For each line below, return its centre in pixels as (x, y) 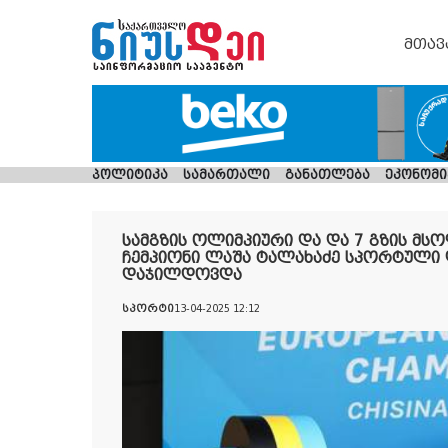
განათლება (328, 175)
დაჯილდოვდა (182, 275)
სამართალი (227, 175)
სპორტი (148, 309)
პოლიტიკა (130, 175)
